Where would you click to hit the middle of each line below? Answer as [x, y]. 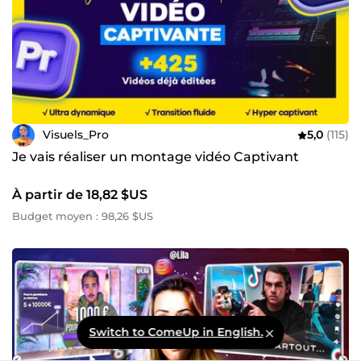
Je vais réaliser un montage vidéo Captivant [156, 156]
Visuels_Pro [76, 135]
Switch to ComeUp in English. [176, 332]
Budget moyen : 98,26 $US [83, 216]
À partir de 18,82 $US [80, 194]
